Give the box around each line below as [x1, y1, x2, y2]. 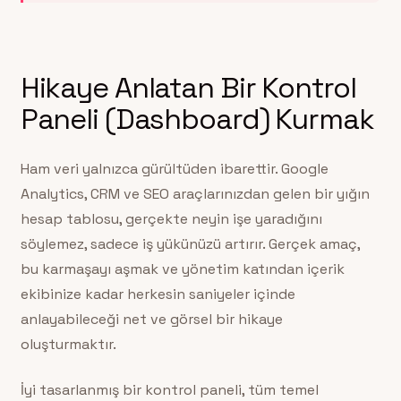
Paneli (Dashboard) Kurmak [20, 99, 374, 137]
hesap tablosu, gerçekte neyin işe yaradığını [20, 209, 322, 229]
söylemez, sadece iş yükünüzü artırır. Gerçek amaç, [20, 235, 360, 254]
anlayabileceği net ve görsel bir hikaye [20, 310, 283, 329]
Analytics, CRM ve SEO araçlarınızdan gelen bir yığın [20, 184, 370, 204]
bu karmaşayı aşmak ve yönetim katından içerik [20, 260, 345, 279]
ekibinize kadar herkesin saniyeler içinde [20, 285, 295, 304]
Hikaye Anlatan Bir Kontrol [20, 68, 356, 106]
